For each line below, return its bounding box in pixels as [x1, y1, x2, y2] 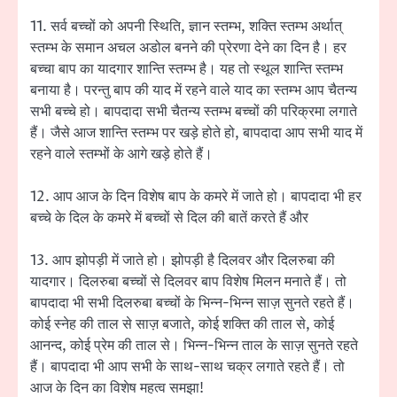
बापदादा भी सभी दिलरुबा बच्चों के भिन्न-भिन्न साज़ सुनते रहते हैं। [30, 293, 354, 314]
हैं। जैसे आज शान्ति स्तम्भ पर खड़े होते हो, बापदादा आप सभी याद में [30, 123, 362, 144]
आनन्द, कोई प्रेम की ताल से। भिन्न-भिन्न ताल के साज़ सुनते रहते [30, 336, 358, 356]
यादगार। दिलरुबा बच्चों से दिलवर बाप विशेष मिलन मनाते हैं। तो [30, 272, 346, 292]
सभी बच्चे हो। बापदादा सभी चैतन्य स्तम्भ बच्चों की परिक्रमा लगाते [30, 102, 357, 122]
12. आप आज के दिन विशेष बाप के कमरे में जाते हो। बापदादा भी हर [30, 187, 362, 207]
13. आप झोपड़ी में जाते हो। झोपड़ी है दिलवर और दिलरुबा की [30, 251, 335, 271]
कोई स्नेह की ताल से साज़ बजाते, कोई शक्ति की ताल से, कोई [30, 315, 334, 335]
